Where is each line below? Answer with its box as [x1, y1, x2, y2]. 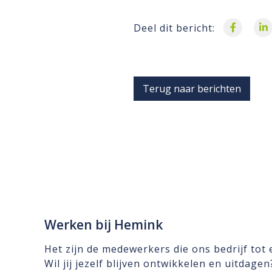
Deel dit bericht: [133, 21, 215, 35]
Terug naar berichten [142, 82, 241, 96]
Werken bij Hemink [44, 216, 163, 234]
